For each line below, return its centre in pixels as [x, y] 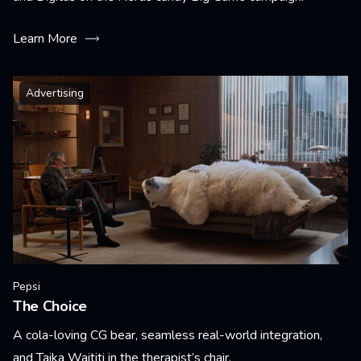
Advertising [55, 93]
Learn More [45, 39]
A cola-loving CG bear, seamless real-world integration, [168, 335]
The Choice [50, 306]
